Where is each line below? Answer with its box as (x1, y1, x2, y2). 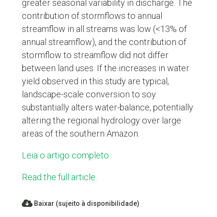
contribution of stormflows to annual (21, 10, 162, 21)
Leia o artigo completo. (21, 150, 110, 160)
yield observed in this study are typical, (21, 76, 169, 86)
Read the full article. (21, 172, 97, 182)
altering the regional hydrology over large (21, 115, 181, 125)
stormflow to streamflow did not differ (21, 49, 169, 60)
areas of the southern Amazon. (21, 128, 139, 139)
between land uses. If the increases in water (21, 62, 189, 73)
